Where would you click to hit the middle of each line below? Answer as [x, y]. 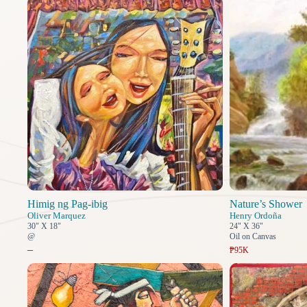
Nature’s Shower [266, 204]
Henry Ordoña [255, 216]
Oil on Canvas [253, 237]
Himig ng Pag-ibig [67, 204]
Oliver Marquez [57, 216]
